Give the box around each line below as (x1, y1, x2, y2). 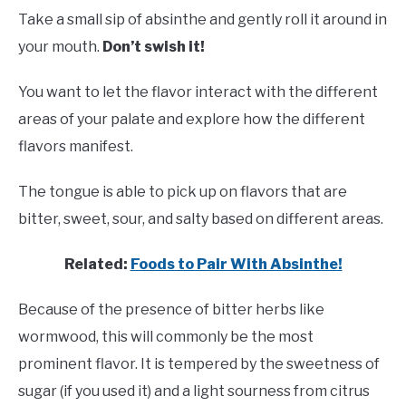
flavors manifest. (18, 138, 133, 156)
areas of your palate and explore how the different (18, 111, 365, 129)
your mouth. (18, 38, 102, 56)
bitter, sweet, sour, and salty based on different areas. (18, 210, 383, 228)
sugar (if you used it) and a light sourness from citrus (18, 382, 370, 401)
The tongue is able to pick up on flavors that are (18, 183, 347, 201)
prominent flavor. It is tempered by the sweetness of (18, 355, 380, 373)
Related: (63, 256, 130, 274)
